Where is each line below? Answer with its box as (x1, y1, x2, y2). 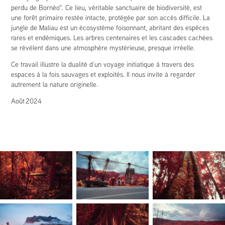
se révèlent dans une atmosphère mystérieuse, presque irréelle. (11, 43, 196, 52)
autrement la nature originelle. (11, 80, 99, 89)
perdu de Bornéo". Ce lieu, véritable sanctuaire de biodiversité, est (11, 3, 202, 12)
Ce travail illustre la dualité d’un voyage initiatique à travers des (11, 60, 194, 69)
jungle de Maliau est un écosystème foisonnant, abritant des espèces (11, 23, 209, 32)
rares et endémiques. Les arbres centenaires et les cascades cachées (11, 33, 213, 42)
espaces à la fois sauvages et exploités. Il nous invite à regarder (11, 70, 196, 79)
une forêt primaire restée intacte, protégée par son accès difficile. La (11, 13, 210, 22)
